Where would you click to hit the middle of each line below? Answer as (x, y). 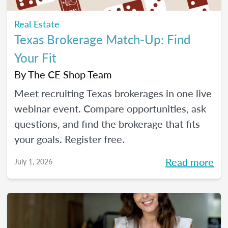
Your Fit (35, 58)
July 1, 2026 (33, 161)
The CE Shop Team (70, 74)
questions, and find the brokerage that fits (107, 124)
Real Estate (37, 24)
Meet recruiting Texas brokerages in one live (113, 93)
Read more (190, 162)
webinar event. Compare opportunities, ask (110, 108)
